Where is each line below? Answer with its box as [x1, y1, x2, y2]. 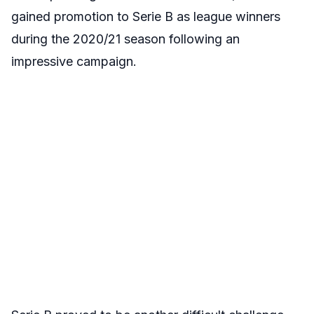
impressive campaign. [11, 54, 137, 69]
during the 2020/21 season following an [11, 32, 240, 46]
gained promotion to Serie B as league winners [11, 9, 280, 24]
